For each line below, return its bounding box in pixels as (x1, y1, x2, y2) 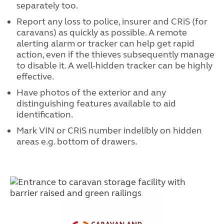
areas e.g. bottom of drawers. (16, 136, 137, 147)
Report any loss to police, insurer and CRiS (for (16, 16, 207, 27)
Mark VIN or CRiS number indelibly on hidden (16, 125, 202, 136)
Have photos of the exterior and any (16, 87, 166, 98)
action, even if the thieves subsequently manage (16, 49, 214, 60)
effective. (16, 71, 54, 82)
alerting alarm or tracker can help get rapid (16, 38, 194, 49)
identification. (16, 109, 73, 120)
